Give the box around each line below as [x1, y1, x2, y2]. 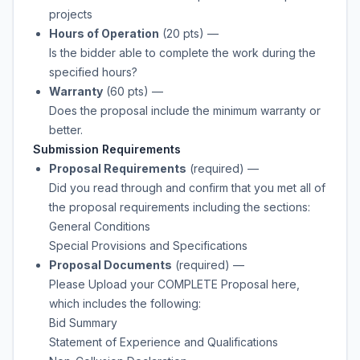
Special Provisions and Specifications [49, 239, 247, 252]
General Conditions [49, 219, 150, 233]
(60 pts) [106, 84, 149, 98]
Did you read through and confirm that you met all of [49, 181, 325, 194]
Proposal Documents [49, 258, 172, 272]
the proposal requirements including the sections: [49, 200, 310, 214]
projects [49, 7, 92, 21]
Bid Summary [49, 316, 117, 329]
